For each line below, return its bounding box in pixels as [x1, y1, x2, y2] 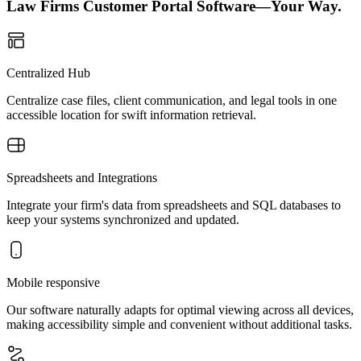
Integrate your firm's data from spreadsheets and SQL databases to [6, 198, 341, 212]
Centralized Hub [6, 66, 90, 80]
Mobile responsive [6, 276, 100, 289]
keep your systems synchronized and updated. [6, 213, 239, 226]
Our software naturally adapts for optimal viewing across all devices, [6, 303, 354, 317]
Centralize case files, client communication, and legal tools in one [6, 93, 337, 107]
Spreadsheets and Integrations [6, 171, 157, 185]
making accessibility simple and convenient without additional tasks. [6, 317, 352, 331]
